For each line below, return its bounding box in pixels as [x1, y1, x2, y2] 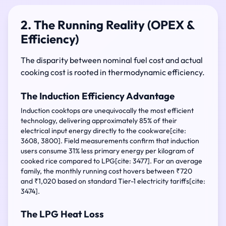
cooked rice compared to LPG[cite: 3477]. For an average [21, 156, 202, 165]
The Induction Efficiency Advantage [21, 90, 175, 102]
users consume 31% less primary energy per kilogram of [21, 146, 194, 155]
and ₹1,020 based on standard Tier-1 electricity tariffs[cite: [21, 177, 205, 186]
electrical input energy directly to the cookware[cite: [21, 126, 186, 135]
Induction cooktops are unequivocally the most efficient [21, 106, 194, 115]
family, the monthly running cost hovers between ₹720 [21, 166, 192, 176]
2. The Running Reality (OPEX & [21, 17, 195, 32]
